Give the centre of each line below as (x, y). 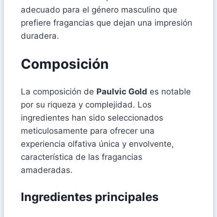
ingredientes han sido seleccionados (92, 118)
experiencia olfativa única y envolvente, (97, 144)
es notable (169, 92)
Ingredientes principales (90, 197)
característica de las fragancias (82, 157)
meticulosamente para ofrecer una (88, 131)
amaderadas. (47, 170)
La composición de (59, 92)
